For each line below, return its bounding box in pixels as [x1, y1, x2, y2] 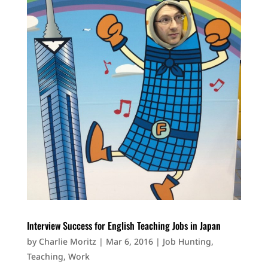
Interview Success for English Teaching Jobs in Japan [26, 218, 221, 233]
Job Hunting [162, 235, 211, 247]
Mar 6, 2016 [105, 235, 153, 247]
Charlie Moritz [38, 235, 96, 247]
